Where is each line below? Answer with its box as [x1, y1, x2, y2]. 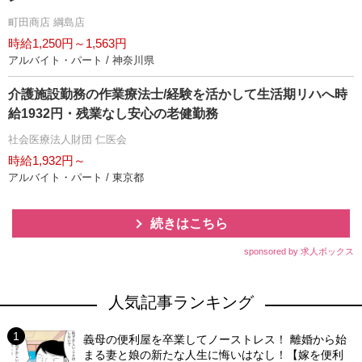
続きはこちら [150, 216, 228, 230]
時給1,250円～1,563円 [8, 36, 127, 50]
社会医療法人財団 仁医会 [8, 133, 127, 145]
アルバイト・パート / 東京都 [8, 170, 144, 183]
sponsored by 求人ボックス [244, 246, 354, 256]
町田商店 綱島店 [8, 15, 85, 28]
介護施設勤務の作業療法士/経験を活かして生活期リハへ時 [8, 86, 347, 101]
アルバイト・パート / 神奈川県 [8, 53, 154, 66]
